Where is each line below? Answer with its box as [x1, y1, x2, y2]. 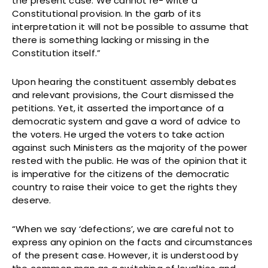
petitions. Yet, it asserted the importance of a [12, 101, 224, 114]
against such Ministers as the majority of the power [12, 141, 248, 154]
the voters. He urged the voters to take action [12, 127, 225, 141]
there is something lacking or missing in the [12, 33, 209, 46]
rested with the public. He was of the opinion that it [12, 154, 248, 167]
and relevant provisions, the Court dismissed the [12, 88, 234, 101]
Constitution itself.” [12, 46, 101, 59]
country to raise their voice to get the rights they [12, 180, 237, 193]
